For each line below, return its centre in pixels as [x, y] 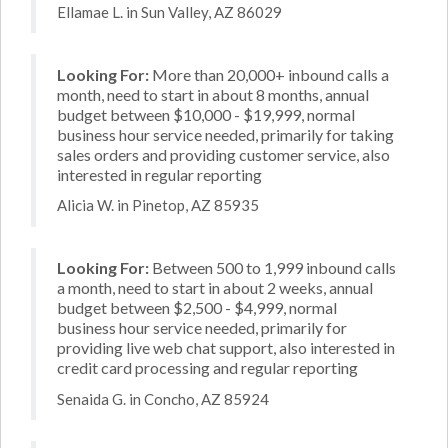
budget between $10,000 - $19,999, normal [206, 114]
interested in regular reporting [159, 174]
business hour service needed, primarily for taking [225, 134]
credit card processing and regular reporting [207, 367]
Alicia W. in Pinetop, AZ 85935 [158, 205]
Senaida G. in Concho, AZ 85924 [163, 398]
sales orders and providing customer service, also [223, 154]
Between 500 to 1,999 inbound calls [272, 267]
